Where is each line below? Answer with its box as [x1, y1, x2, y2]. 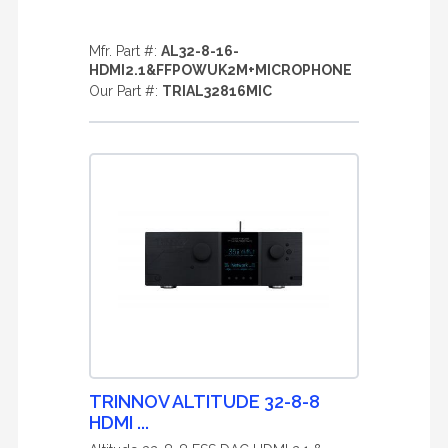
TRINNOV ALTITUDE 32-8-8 [89, 391, 320, 412]
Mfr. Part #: [89, 43, 161, 59]
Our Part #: [89, 83, 162, 99]
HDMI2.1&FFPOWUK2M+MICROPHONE [89, 62, 352, 78]
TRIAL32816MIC [162, 83, 272, 99]
